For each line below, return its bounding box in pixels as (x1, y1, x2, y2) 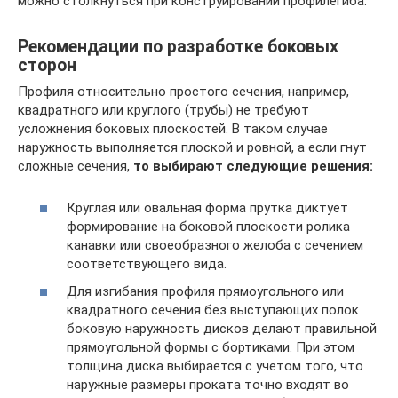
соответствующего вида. (67, 255, 227, 272)
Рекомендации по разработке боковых (18, 36, 338, 57)
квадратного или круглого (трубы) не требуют (18, 102, 309, 119)
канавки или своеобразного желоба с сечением (67, 236, 363, 253)
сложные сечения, (18, 158, 133, 175)
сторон (18, 54, 76, 76)
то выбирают (133, 158, 223, 175)
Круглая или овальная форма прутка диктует (67, 199, 348, 216)
